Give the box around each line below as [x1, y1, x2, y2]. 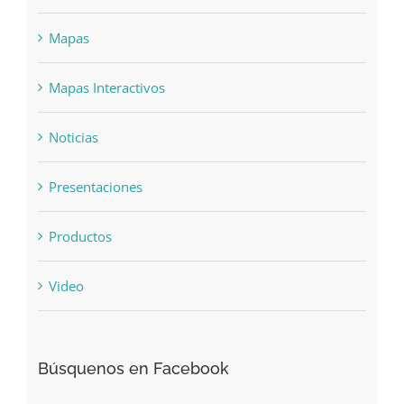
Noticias [48, 142, 98, 161]
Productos [48, 242, 112, 261]
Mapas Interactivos [48, 93, 165, 112]
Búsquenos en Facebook [37, 373, 229, 393]
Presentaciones [48, 192, 142, 211]
